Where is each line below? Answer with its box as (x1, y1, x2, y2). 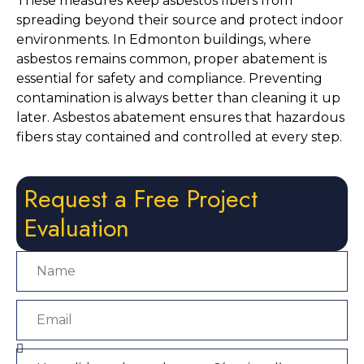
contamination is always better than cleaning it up (16, 90, 340, 106)
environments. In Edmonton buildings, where (16, 32, 311, 48)
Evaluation (24, 210, 129, 246)
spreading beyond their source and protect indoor (16, 12, 344, 28)
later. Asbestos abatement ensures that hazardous (16, 110, 344, 126)
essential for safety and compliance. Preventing (16, 71, 323, 87)
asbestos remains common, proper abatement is (16, 51, 327, 67)
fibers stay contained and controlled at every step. (16, 129, 342, 145)
